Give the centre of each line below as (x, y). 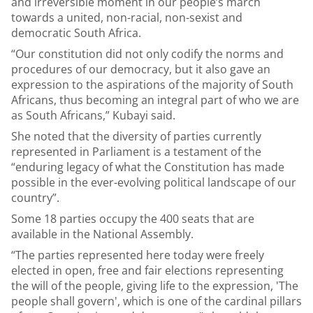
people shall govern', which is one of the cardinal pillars (156, 301)
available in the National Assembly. (102, 234)
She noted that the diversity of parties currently (136, 136)
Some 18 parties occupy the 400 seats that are (133, 219)
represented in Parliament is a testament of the (136, 152)
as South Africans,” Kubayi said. (93, 115)
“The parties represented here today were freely (138, 255)
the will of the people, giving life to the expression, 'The (155, 286)
